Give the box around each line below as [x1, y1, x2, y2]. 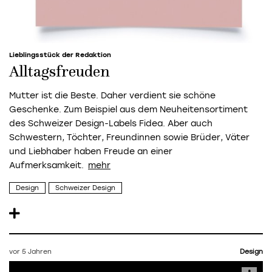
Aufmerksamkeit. [9, 160, 84, 171]
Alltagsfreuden [9, 64, 110, 81]
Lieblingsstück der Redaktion [9, 51, 111, 59]
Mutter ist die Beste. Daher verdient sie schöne [9, 90, 216, 101]
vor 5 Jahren [9, 248, 52, 256]
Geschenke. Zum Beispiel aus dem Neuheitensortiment [9, 104, 248, 115]
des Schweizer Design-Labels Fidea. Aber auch [9, 118, 212, 129]
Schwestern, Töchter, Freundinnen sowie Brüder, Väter [9, 132, 250, 143]
